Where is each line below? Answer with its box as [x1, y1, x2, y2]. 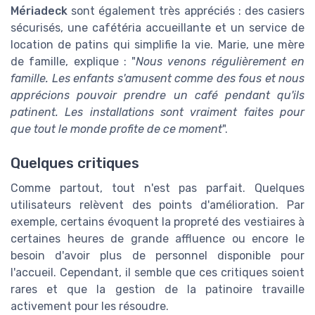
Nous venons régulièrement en [136, 55, 305, 69]
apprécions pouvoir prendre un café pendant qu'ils [11, 89, 304, 103]
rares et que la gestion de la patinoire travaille [11, 283, 304, 297]
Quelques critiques [11, 155, 139, 172]
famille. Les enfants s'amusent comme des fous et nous [11, 72, 304, 86]
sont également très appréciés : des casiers [67, 4, 304, 18]
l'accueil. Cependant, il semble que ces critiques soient [11, 266, 304, 280]
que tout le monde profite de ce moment [11, 122, 222, 136]
